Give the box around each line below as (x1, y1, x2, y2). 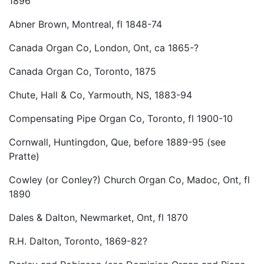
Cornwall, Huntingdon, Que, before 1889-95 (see (9, 136, 226, 148)
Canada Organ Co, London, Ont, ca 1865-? (9, 42, 199, 54)
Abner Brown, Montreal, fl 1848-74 (9, 18, 162, 31)
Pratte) (9, 150, 39, 163)
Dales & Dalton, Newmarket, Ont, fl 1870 (9, 212, 188, 224)
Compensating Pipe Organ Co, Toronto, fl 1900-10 (9, 113, 233, 125)
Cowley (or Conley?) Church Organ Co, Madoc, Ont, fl (9, 174, 250, 186)
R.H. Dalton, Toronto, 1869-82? (9, 235, 147, 247)
